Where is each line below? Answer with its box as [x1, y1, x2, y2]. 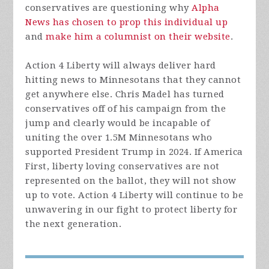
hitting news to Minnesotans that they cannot [25, 74, 241, 86]
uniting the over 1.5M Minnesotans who [25, 132, 213, 144]
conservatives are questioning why [25, 2, 192, 14]
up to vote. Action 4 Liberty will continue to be [25, 190, 244, 201]
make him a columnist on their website [46, 31, 231, 43]
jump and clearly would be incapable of [25, 118, 210, 129]
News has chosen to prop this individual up [25, 17, 228, 28]
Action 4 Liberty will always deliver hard [25, 60, 216, 71]
